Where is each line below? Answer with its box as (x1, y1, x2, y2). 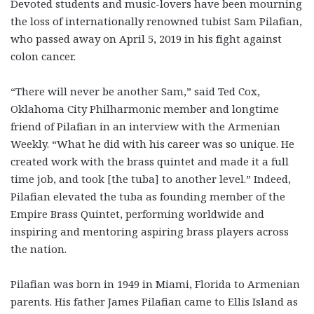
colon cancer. (11, 48, 76, 63)
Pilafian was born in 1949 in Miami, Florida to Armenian (11, 276, 300, 291)
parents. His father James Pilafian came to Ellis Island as (11, 294, 298, 308)
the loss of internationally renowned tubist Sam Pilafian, (11, 13, 302, 28)
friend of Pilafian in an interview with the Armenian (11, 118, 280, 133)
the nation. (11, 241, 67, 256)
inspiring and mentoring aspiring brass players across (11, 224, 289, 238)
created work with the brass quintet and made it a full (11, 153, 289, 168)
